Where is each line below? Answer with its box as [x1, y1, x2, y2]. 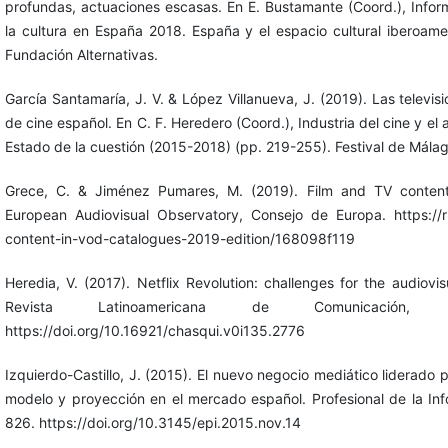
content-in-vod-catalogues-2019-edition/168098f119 [4, 230, 355, 248]
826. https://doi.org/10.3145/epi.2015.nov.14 [4, 414, 301, 432]
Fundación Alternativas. [4, 46, 158, 64]
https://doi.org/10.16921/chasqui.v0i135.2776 [4, 322, 305, 340]
